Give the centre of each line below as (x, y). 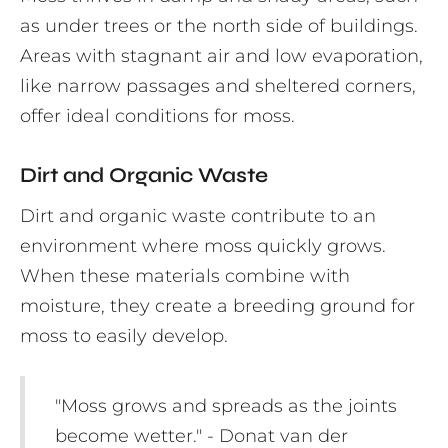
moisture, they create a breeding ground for (217, 306)
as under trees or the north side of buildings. (219, 26)
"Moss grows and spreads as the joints (226, 406)
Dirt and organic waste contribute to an (198, 216)
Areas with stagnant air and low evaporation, (221, 56)
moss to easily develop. (124, 336)
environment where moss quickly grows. (203, 246)
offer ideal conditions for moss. (157, 116)
